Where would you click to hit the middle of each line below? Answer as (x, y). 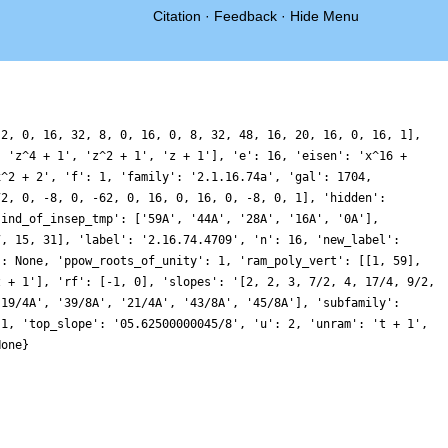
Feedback (245, 16)
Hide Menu (324, 16)
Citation (177, 16)
